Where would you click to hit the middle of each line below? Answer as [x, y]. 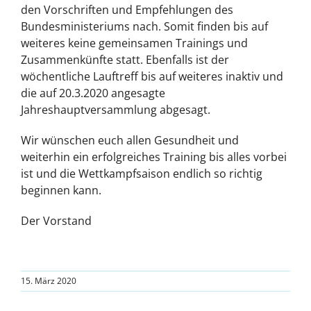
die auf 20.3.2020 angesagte [93, 93]
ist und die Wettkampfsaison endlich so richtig [142, 173]
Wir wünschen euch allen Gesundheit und [130, 140]
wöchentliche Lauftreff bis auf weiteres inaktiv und [152, 76]
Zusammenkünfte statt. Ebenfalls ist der [125, 59]
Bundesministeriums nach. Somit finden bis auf [144, 26]
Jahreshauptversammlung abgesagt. [116, 109]
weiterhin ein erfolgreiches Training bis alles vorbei [154, 157]
